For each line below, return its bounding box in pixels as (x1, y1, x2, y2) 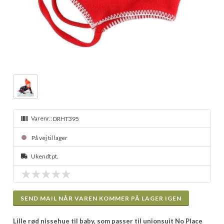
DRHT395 (53, 115, 79, 123)
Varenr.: (31, 114, 53, 122)
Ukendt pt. (31, 152, 59, 160)
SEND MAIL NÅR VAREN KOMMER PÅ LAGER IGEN (20, 194, 182, 202)
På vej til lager (31, 133, 69, 141)
